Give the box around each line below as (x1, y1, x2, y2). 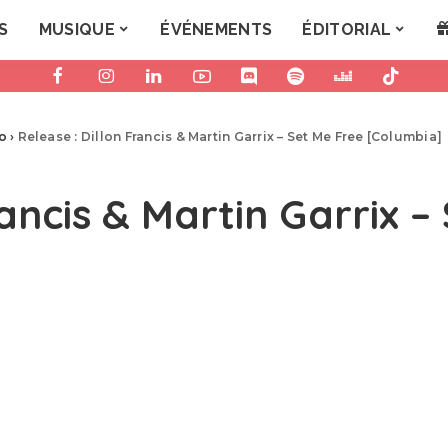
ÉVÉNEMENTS (160, 20, 273, 39)
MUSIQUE (38, 20, 115, 39)
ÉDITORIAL (302, 20, 392, 39)
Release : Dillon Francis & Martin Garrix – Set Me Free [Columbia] (17, 129, 443, 144)
